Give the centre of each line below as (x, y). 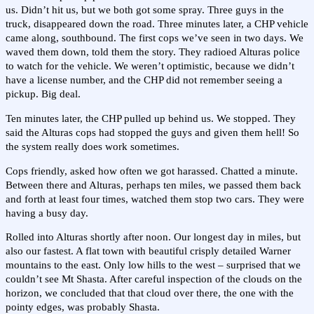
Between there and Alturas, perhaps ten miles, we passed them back (153, 185)
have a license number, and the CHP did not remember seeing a (144, 80)
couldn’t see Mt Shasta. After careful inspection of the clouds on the (154, 279)
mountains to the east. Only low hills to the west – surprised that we (153, 265)
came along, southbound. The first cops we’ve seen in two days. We (155, 38)
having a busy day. (47, 213)
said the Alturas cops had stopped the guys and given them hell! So (152, 132)
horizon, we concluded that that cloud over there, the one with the (150, 293)
